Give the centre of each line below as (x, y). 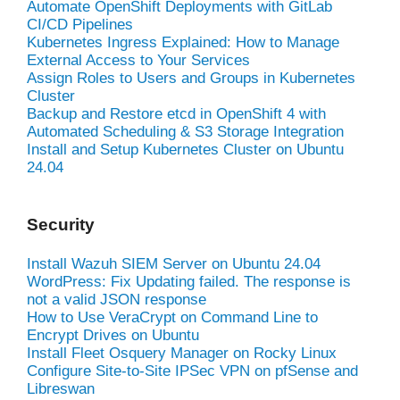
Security (61, 224)
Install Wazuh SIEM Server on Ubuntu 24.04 (174, 263)
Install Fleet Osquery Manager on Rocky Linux (182, 353)
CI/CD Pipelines (80, 24)
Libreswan (61, 388)
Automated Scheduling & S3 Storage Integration (185, 131)
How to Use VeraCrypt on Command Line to (172, 317)
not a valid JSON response (117, 299)
